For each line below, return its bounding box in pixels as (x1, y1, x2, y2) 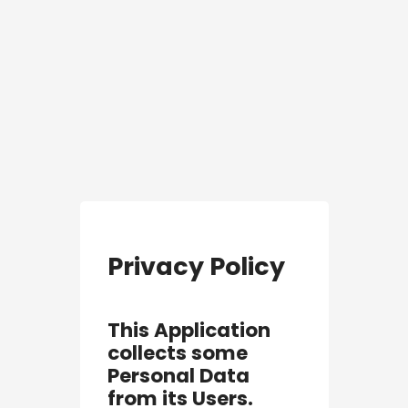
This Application (107, 316, 270, 343)
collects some (107, 339, 248, 366)
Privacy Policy (107, 250, 285, 284)
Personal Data (107, 362, 250, 389)
